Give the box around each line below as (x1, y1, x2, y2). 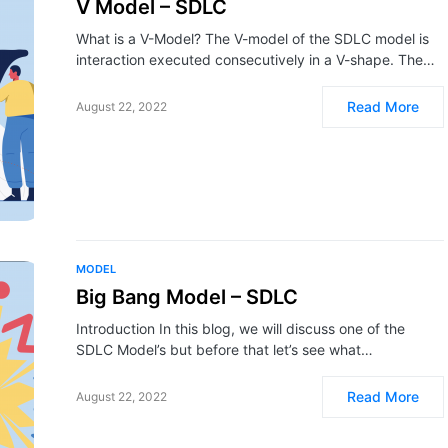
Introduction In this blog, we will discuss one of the (76, 320, 405, 337)
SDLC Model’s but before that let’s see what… (76, 341, 373, 358)
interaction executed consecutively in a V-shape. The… (76, 51, 435, 68)
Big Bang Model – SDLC (76, 285, 298, 309)
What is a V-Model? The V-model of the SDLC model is (76, 30, 429, 47)
